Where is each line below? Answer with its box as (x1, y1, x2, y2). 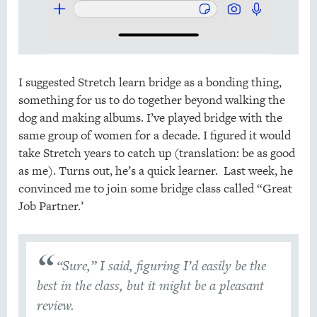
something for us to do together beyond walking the (18, 91, 285, 109)
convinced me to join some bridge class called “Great (18, 180, 292, 197)
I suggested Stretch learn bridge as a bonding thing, (18, 74, 282, 91)
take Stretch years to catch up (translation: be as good (18, 144, 295, 162)
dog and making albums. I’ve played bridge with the (18, 109, 282, 127)
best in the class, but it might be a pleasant (36, 276, 264, 296)
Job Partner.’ (18, 197, 83, 215)
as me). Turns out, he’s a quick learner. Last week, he (18, 162, 293, 180)
